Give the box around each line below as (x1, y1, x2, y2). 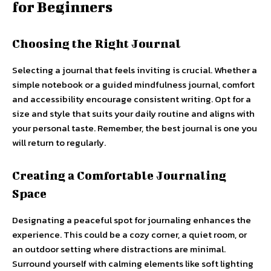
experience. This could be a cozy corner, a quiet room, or (12, 227, 247, 241)
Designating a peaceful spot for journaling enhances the (12, 212, 251, 227)
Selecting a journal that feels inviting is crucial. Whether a (12, 62, 257, 77)
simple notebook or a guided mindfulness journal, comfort (12, 77, 255, 91)
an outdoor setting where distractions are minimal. (12, 241, 226, 256)
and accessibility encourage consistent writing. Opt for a (12, 91, 251, 106)
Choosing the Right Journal (12, 36, 181, 50)
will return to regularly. (12, 135, 106, 149)
